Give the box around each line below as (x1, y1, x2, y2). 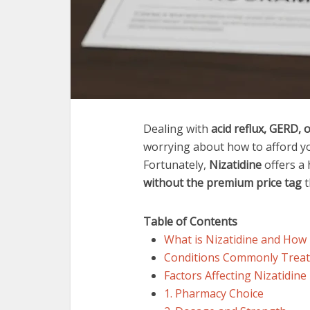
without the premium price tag (143, 175, 302, 190)
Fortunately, (143, 157, 209, 172)
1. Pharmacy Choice (164, 286, 264, 301)
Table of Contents (143, 214, 237, 229)
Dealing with (143, 121, 211, 136)
